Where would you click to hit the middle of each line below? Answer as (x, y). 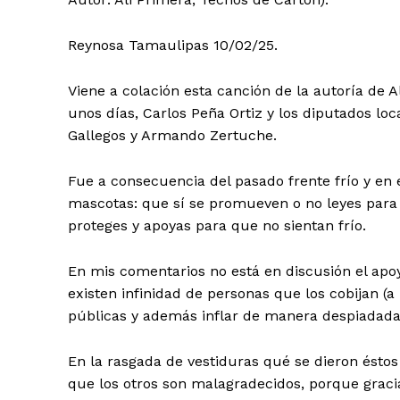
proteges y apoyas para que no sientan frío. (219, 226)
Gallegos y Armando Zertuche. (175, 136)
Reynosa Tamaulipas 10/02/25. (173, 46)
